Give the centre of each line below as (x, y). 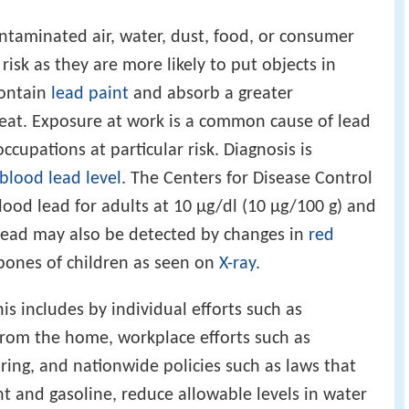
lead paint (90, 94)
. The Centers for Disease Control (247, 178)
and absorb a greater (211, 94)
